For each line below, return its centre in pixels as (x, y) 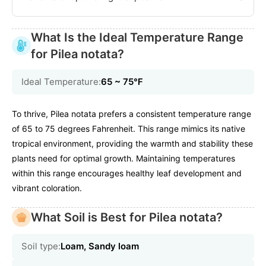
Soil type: (41, 246)
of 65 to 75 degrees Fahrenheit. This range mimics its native (129, 129)
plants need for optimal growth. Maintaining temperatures (123, 159)
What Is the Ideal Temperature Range (137, 38)
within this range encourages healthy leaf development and (127, 173)
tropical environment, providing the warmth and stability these (132, 144)
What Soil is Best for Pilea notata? (127, 218)
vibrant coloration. (47, 188)
